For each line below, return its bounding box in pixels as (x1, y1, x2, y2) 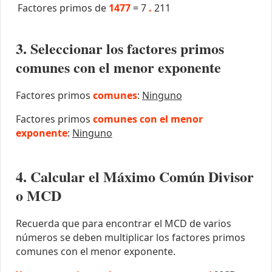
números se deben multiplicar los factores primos (15, 230, 245, 244)
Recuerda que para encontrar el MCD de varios (15, 216, 231, 230)
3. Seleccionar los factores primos (15, 37, 224, 59)
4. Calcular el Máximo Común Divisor (15, 165, 254, 187)
